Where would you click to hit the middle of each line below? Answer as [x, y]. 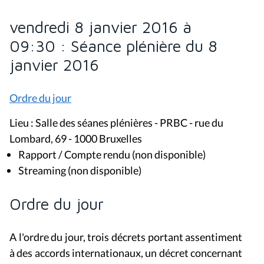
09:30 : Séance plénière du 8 [113, 46]
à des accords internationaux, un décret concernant [126, 253]
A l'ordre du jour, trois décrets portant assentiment [126, 237]
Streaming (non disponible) [80, 171]
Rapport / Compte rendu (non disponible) [112, 155]
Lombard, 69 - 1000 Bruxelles [76, 139]
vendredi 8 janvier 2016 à [100, 27]
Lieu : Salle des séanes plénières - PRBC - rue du [116, 123]
